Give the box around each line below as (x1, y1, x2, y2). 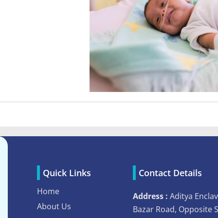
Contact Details (138, 166, 202, 179)
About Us (36, 200, 71, 212)
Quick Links (42, 166, 91, 179)
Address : (132, 190, 168, 201)
